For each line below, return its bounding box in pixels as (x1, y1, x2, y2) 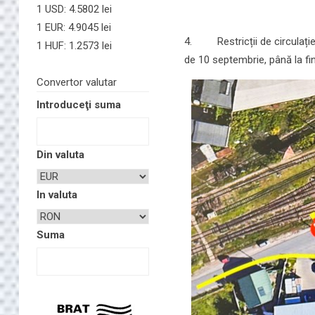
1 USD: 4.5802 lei (37, 3, 112, 15)
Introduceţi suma (37, 98, 121, 111)
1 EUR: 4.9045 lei (37, 21, 111, 34)
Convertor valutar (37, 76, 117, 89)
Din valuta (37, 148, 84, 161)
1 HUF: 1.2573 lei (37, 39, 112, 52)
